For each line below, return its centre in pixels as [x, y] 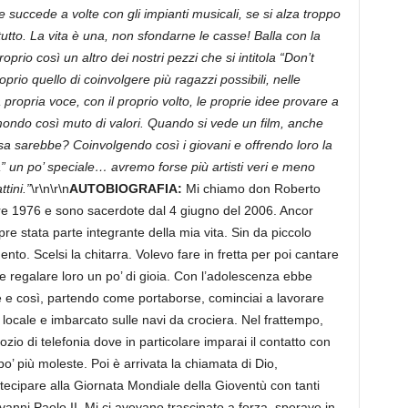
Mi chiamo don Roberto [253, 189]
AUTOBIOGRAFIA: [125, 189]
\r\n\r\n [50, 189]
